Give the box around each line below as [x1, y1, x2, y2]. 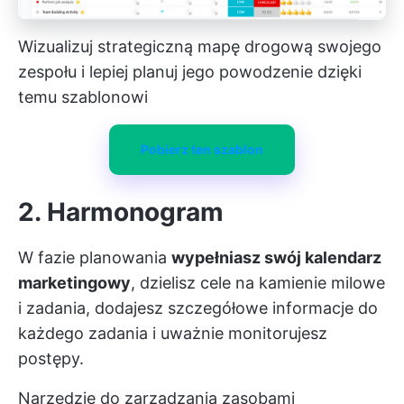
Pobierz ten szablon [141, 141, 263, 157]
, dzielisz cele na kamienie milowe [131, 272, 385, 292]
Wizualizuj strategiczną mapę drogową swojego [18, 36, 381, 56]
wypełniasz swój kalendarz [171, 247, 381, 267]
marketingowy [18, 272, 131, 292]
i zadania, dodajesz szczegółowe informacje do [18, 298, 378, 317]
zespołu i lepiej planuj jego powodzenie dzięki [18, 61, 362, 81]
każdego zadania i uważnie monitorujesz [18, 323, 327, 343]
